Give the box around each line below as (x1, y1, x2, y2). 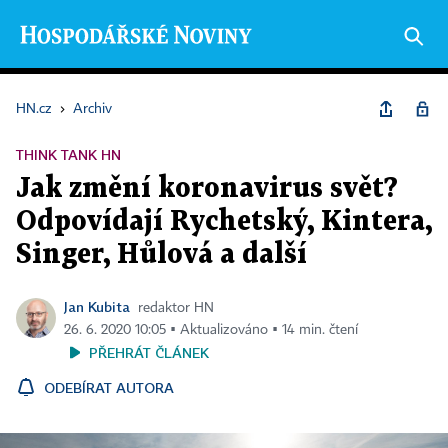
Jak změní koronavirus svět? (16, 176, 398, 202)
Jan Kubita (64, 298, 130, 315)
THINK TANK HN (16, 146, 121, 163)
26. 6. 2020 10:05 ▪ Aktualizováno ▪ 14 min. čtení (64, 323, 358, 337)
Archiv (73, 102, 112, 116)
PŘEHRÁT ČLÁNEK (89, 344, 209, 361)
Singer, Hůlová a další (16, 242, 307, 268)
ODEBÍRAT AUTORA (44, 379, 174, 396)
